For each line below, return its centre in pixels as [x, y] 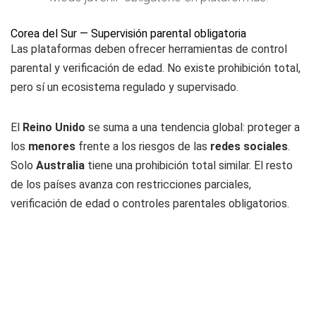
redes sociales [249, 146]
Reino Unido [54, 127]
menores [52, 146]
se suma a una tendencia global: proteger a [193, 127]
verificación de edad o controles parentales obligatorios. [150, 203]
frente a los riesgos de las [143, 146]
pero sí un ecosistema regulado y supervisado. [124, 87]
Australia [60, 165]
